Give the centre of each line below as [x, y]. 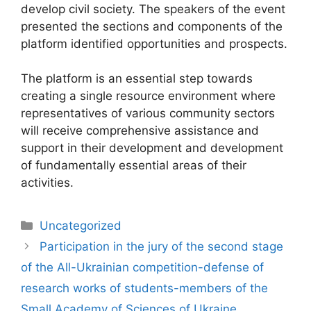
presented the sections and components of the [152, 26]
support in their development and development [152, 148]
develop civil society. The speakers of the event [153, 9]
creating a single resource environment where [148, 96]
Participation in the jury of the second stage [162, 246]
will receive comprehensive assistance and [140, 131]
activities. [47, 183]
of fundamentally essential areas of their [134, 165]
